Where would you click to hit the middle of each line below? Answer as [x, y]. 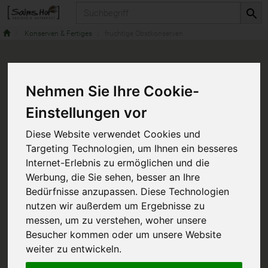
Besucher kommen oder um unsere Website [124, 235]
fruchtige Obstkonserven [144, 33]
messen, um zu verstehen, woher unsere [116, 220]
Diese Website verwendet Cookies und [113, 134]
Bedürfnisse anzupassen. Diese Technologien [128, 192]
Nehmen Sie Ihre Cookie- [113, 92]
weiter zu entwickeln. [74, 249]
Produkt [92, 7]
